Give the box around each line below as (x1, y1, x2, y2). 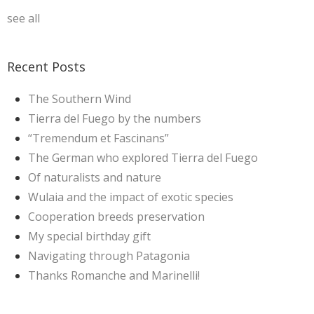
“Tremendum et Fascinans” (28, 130, 169, 146)
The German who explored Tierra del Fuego (28, 149, 258, 165)
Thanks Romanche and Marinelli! (28, 267, 200, 283)
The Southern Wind (28, 90, 131, 107)
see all (7, 10, 40, 26)
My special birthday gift (28, 228, 151, 244)
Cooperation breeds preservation (28, 208, 205, 224)
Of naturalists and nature (28, 169, 161, 185)
